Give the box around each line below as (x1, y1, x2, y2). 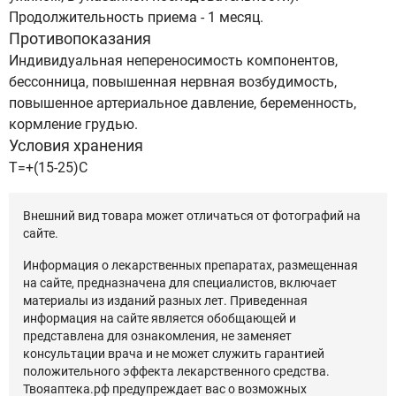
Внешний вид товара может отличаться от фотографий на (23, 209, 361, 223)
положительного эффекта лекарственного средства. (23, 364, 330, 378)
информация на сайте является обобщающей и (23, 311, 296, 325)
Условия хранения (9, 136, 143, 155)
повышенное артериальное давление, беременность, (9, 95, 356, 111)
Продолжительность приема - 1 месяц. (9, 9, 263, 26)
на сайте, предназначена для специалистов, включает (23, 276, 337, 290)
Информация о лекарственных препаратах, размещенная (23, 258, 358, 272)
